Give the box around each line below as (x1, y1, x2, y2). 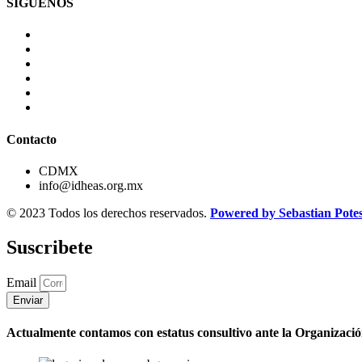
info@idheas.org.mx (39, 178, 143, 192)
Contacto (6, 132, 57, 146)
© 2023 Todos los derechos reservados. (6, 205, 210, 220)
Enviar (13, 293, 43, 306)
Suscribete (6, 236, 93, 258)
